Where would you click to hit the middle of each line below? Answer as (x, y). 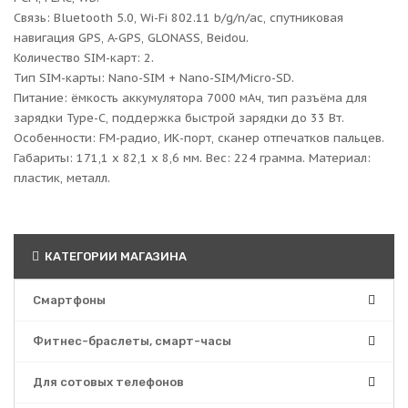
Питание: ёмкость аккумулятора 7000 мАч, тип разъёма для (190, 98)
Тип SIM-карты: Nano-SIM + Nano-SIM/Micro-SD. (154, 78)
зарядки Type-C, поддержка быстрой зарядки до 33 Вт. (179, 118)
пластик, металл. (62, 178)
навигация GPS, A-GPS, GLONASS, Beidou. (131, 38)
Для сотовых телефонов (108, 382)
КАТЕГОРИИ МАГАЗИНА (114, 256)
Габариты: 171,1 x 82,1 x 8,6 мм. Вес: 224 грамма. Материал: (192, 158)
